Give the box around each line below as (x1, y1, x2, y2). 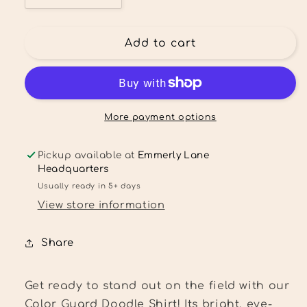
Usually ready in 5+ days (37, 182, 141, 190)
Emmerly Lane (138, 149, 210, 160)
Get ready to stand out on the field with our (24, 279, 290, 292)
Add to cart (124, 36, 197, 49)
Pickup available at (37, 149, 138, 160)
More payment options (104, 112, 217, 122)
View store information (37, 199, 165, 211)
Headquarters (37, 163, 109, 174)
